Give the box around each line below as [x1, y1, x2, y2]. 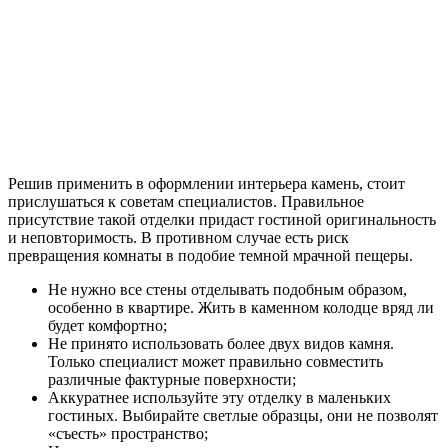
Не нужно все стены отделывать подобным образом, [48, 281, 407, 299]
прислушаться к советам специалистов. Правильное [8, 193, 364, 211]
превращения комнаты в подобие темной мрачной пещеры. [8, 247, 413, 265]
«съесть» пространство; [48, 425, 208, 443]
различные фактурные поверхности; [48, 371, 296, 389]
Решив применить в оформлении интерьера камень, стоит [8, 175, 405, 193]
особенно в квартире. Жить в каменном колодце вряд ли [48, 299, 434, 317]
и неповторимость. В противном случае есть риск [8, 229, 349, 247]
